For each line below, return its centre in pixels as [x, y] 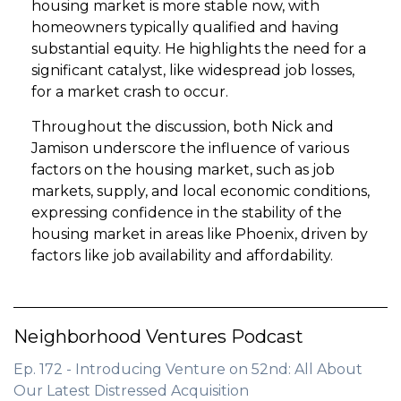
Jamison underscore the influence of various [190, 148]
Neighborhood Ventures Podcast [158, 337]
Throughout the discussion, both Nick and [183, 127]
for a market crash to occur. [130, 92]
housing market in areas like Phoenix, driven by [200, 234]
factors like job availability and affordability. [182, 256]
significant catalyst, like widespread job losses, [193, 70]
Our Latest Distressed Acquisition [131, 391]
